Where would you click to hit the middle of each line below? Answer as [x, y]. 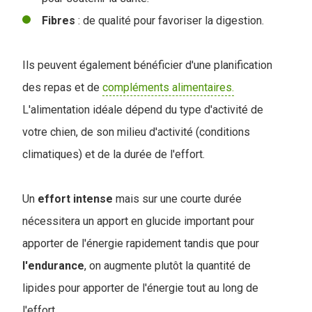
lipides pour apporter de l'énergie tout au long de [140, 288]
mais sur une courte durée [177, 199]
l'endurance [53, 266]
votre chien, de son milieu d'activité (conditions [136, 132]
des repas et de [62, 87]
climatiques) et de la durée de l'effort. [114, 154]
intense [93, 199]
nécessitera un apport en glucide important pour [138, 221]
